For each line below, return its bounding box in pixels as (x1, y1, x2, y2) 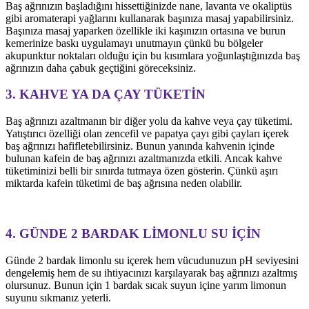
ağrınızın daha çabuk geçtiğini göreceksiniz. (6, 61, 196, 74)
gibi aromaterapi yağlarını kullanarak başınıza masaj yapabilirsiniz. (6, 12, 294, 24)
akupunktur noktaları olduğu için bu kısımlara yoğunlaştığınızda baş (6, 49, 300, 61)
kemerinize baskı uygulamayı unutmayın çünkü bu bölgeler (6, 37, 263, 49)
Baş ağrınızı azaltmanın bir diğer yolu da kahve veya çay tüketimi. (6, 115, 292, 128)
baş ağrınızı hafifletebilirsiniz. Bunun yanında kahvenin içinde (6, 140, 275, 152)
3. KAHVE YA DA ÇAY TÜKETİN (6, 87, 206, 102)
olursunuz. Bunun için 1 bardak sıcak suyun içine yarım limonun (6, 279, 286, 291)
